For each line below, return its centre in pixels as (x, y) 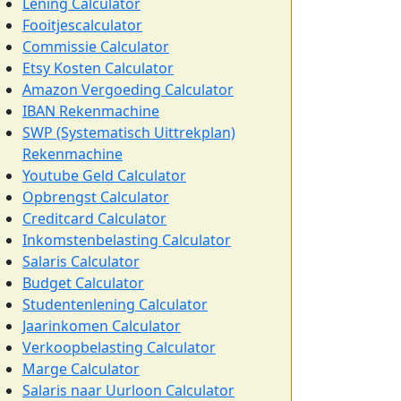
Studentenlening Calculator (115, 304)
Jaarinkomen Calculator (102, 326)
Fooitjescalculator (82, 25)
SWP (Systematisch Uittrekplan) (129, 132)
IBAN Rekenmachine (91, 111)
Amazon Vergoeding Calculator (128, 90)
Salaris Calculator (81, 261)
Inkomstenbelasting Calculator (127, 240)
